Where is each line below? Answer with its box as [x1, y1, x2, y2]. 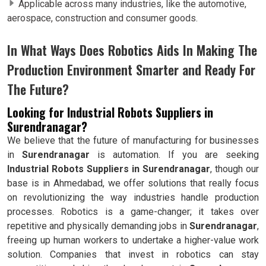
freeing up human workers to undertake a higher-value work [7, 234, 259, 246]
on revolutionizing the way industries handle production [7, 191, 259, 203]
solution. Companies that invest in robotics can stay [7, 248, 259, 260]
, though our [210, 163, 259, 175]
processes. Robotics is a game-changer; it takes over [7, 205, 259, 217]
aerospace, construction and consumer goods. [7, 12, 198, 24]
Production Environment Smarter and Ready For [7, 59, 255, 79]
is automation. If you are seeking [90, 148, 259, 160]
